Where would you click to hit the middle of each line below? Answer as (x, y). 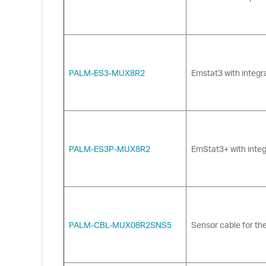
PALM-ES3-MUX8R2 (107, 72)
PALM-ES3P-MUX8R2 (110, 148)
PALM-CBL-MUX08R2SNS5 (120, 224)
